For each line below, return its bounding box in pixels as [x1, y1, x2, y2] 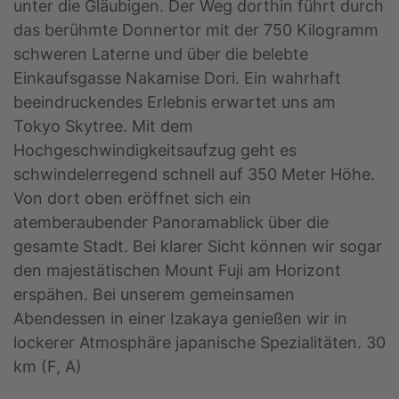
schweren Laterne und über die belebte [13, 45, 308, 64]
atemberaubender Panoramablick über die [13, 213, 329, 232]
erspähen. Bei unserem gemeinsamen [13, 285, 295, 305]
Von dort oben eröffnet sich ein [13, 189, 251, 208]
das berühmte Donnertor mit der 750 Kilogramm [13, 20, 379, 40]
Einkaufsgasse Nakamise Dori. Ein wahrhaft [13, 69, 341, 88]
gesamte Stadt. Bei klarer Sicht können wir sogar [13, 237, 382, 256]
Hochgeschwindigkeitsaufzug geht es [13, 141, 297, 160]
